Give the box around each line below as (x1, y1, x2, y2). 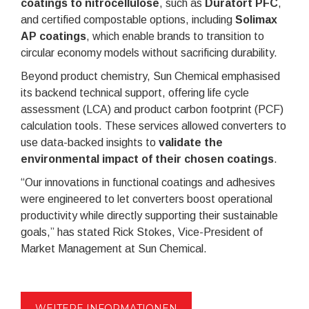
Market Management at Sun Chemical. (21, 242, 207, 255)
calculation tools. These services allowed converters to (21, 119, 286, 132)
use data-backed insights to (21, 136, 159, 148)
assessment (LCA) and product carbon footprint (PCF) (21, 103, 283, 115)
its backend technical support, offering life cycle (21, 86, 249, 99)
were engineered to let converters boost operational (21, 192, 272, 205)
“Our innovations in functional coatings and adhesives (21, 176, 275, 188)
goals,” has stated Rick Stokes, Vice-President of (21, 226, 263, 238)
